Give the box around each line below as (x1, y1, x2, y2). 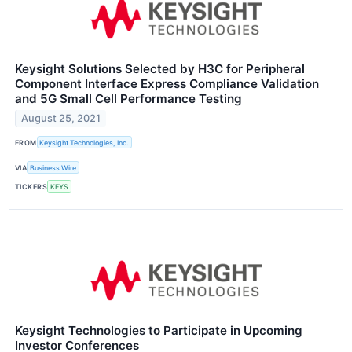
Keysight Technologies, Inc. (39, 137, 130, 147)
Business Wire (30, 163, 77, 172)
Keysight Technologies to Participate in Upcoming (15, 322, 302, 338)
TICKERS (15, 181, 48, 191)
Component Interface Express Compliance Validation (15, 75, 319, 91)
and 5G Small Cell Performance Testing (15, 90, 242, 106)
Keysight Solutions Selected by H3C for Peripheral (15, 60, 305, 76)
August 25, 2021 (21, 112, 101, 124)
